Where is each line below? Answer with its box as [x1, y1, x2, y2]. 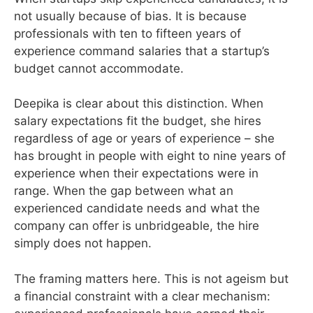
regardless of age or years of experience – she [14, 131, 275, 145]
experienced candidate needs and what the [14, 201, 260, 215]
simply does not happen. [14, 236, 152, 250]
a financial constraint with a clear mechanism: [14, 289, 270, 303]
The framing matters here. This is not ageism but [14, 271, 289, 286]
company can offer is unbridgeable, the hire [14, 219, 259, 233]
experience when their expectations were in [14, 166, 259, 180]
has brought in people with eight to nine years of [14, 149, 286, 163]
